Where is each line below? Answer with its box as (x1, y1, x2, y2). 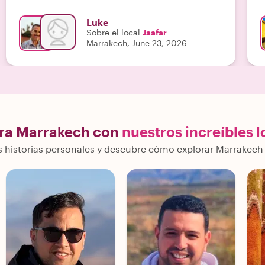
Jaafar (143, 27, 167, 37)
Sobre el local (86, 27, 140, 37)
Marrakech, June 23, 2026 (86, 38, 187, 48)
